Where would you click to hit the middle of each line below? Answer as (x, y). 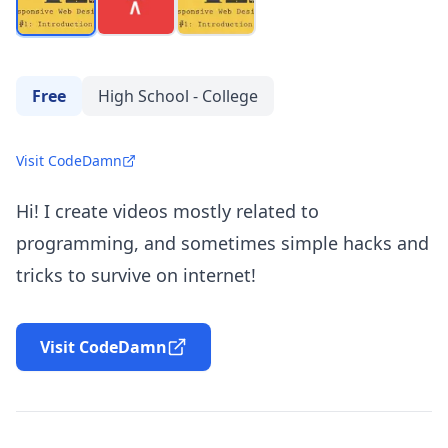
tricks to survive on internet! (136, 274)
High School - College (178, 95)
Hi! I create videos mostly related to (167, 210)
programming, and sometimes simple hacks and (222, 242)
